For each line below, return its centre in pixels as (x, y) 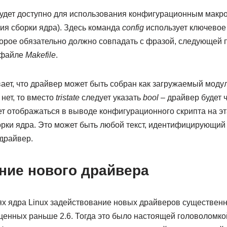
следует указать (111, 97)
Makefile (40, 55)
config (133, 27)
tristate (67, 97)
